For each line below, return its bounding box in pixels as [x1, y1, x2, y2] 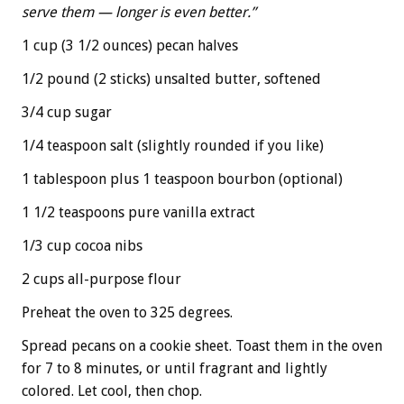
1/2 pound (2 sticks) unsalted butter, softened [22, 70, 321, 87]
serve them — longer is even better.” [22, 4, 256, 21]
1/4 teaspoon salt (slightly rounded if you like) [22, 137, 324, 154]
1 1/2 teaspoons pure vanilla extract [22, 204, 255, 221]
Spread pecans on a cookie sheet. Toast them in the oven [22, 337, 382, 354]
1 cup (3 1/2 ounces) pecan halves [22, 37, 238, 54]
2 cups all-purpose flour [22, 271, 181, 288]
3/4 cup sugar [22, 104, 112, 121]
